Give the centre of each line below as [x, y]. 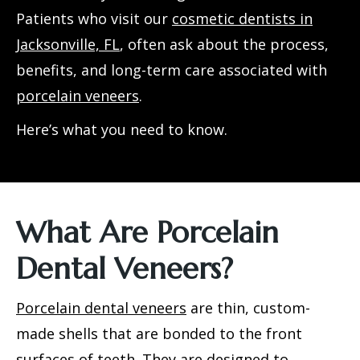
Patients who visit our [94, 18]
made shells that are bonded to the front [159, 333]
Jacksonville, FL [68, 44]
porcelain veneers [78, 96]
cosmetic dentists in [242, 18]
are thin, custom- [248, 308]
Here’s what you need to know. [122, 129]
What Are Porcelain [147, 232]
